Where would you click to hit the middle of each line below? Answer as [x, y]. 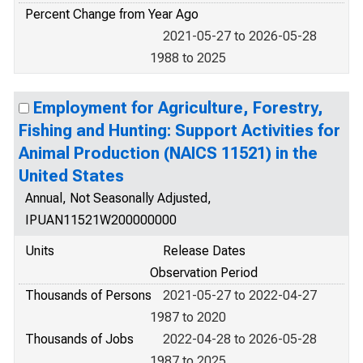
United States [71, 176]
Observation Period [204, 273]
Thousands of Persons [88, 295]
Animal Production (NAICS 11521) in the [168, 153]
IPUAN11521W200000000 [101, 220]
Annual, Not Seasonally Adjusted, [118, 198]
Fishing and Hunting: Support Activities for [179, 130]
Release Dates [204, 251]
